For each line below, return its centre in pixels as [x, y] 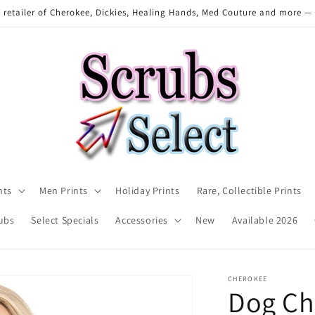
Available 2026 [265, 220]
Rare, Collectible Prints [249, 191]
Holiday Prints [148, 191]
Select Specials [65, 220]
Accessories [142, 220]
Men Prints [64, 191]
